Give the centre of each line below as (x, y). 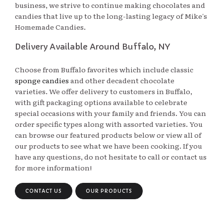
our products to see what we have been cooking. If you (109, 146)
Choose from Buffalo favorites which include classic (104, 69)
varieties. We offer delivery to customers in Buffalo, (104, 91)
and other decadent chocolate (122, 80)
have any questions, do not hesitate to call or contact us (111, 157)
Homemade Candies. (50, 27)
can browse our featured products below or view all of (108, 135)
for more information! (53, 167)
